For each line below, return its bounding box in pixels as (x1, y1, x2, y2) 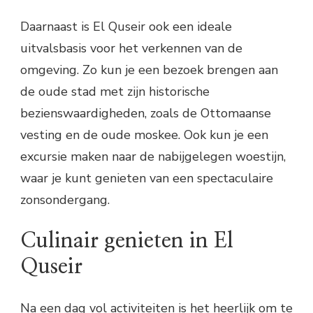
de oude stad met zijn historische (20, 83, 210, 101)
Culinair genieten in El (20, 231, 233, 252)
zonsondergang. (20, 191, 110, 209)
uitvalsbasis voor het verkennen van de (20, 40, 242, 57)
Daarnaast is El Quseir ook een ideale (20, 18, 232, 36)
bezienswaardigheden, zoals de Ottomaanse (20, 105, 271, 122)
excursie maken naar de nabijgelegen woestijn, (20, 148, 286, 166)
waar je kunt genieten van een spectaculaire (20, 170, 273, 187)
